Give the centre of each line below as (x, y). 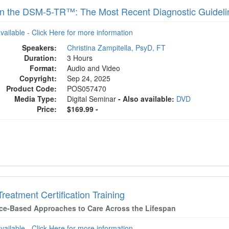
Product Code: (32, 88)
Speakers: (40, 48)
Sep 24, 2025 (90, 78)
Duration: (41, 58)
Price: (47, 109)
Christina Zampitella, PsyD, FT (117, 48)
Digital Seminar (93, 99)
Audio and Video (94, 68)
